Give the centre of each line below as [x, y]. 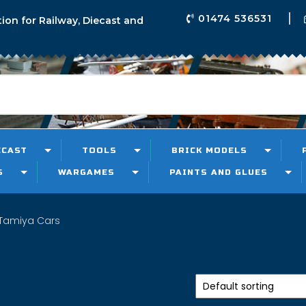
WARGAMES [86, 172]
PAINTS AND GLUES [219, 172]
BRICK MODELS [209, 150]
